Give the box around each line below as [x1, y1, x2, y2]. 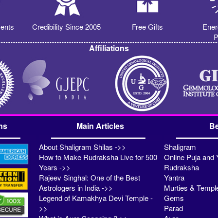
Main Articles [76, 120, 124, 132]
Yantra [163, 172, 184, 183]
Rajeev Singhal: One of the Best [39, 172, 141, 183]
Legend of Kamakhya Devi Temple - [39, 193, 153, 203]
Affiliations [89, 42, 129, 54]
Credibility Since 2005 [32, 21, 101, 32]
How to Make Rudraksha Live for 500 [39, 152, 158, 163]
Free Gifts [131, 21, 163, 32]
